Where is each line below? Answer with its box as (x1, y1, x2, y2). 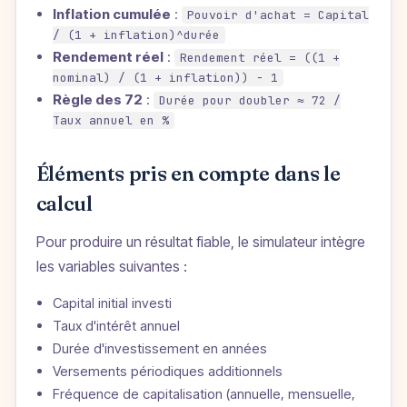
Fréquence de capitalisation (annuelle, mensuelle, (52, 384, 355, 402)
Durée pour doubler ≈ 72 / (158, 92, 341, 108)
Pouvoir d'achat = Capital (186, 6, 369, 23)
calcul (35, 190, 93, 216)
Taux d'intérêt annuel (52, 316, 180, 334)
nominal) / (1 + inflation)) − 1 (52, 69, 278, 85)
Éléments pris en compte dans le (35, 160, 341, 186)
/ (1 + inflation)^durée (52, 26, 220, 43)
